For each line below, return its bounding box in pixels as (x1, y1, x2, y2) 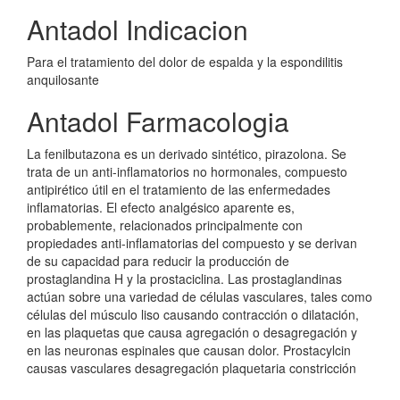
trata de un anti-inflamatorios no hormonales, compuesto (27, 162, 347, 180)
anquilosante (27, 71, 99, 88)
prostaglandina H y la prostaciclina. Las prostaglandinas (27, 270, 342, 287)
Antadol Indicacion (27, 10, 248, 48)
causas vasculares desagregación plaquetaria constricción (27, 359, 356, 377)
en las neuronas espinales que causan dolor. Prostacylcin (27, 341, 351, 359)
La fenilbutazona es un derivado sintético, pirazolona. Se (27, 145, 346, 162)
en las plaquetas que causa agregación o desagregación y (27, 323, 357, 341)
